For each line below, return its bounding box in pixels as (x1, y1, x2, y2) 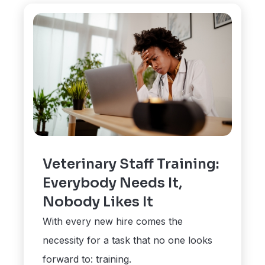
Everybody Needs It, (43, 174, 183, 192)
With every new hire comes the (43, 215, 183, 228)
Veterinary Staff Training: (43, 156, 219, 173)
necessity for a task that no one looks (43, 234, 213, 247)
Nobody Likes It (43, 193, 154, 211)
